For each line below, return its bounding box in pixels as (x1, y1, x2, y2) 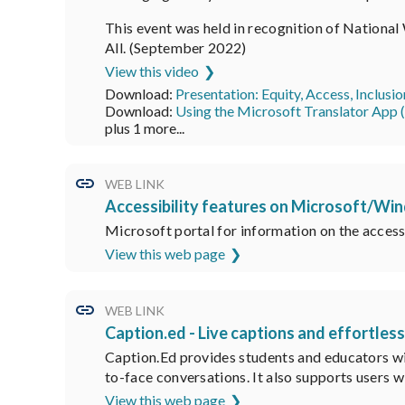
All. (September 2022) (105, 38, 247, 56)
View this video (105, 61, 199, 80)
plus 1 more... (105, 118, 184, 137)
